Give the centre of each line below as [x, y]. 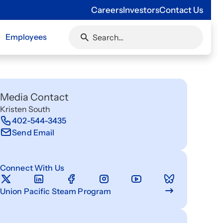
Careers [107, 10]
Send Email [33, 132]
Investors [141, 10]
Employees [26, 37]
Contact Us [181, 10]
